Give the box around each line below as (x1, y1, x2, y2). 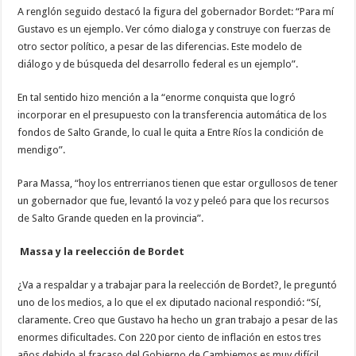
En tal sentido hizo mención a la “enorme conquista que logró (17, 91, 296, 103)
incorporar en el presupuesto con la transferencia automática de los (17, 108, 327, 121)
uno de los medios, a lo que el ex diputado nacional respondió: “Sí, (17, 296, 322, 308)
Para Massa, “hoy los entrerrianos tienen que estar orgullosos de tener (17, 176, 339, 189)
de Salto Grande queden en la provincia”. (17, 211, 204, 224)
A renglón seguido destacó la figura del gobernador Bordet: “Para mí (17, 5, 335, 17)
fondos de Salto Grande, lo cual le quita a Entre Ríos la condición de (17, 126, 324, 138)
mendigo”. (17, 143, 66, 156)
